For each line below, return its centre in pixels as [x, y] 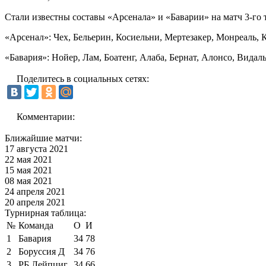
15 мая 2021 [28, 170]
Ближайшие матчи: [43, 138]
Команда [36, 225]
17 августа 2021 [37, 148]
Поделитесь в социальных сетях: [83, 78]
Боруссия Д [42, 251]
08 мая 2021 [28, 180]
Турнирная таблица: [45, 213]
